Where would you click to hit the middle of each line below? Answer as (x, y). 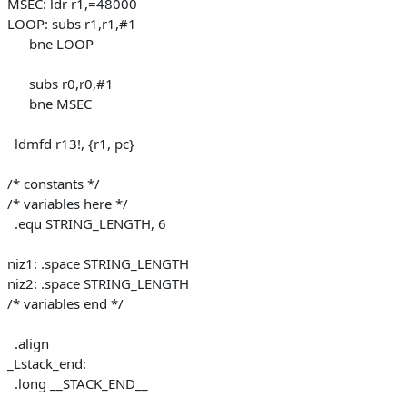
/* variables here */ (68, 203)
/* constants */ (54, 183)
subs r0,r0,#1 (60, 83)
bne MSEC (50, 103)
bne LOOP (50, 43)
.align (28, 343)
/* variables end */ (65, 303)
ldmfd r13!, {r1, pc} (71, 143)
